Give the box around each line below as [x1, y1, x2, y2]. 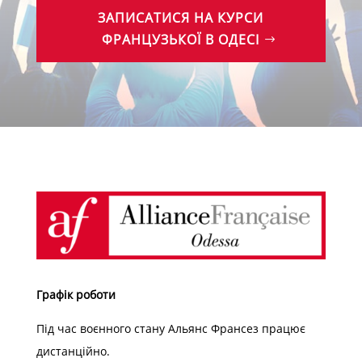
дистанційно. [36, 343, 110, 360]
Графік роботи [36, 287, 116, 303]
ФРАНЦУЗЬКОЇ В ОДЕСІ [102, 30, 260, 48]
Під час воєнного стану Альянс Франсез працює [36, 321, 305, 337]
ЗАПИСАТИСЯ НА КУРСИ [98, 8, 264, 27]
